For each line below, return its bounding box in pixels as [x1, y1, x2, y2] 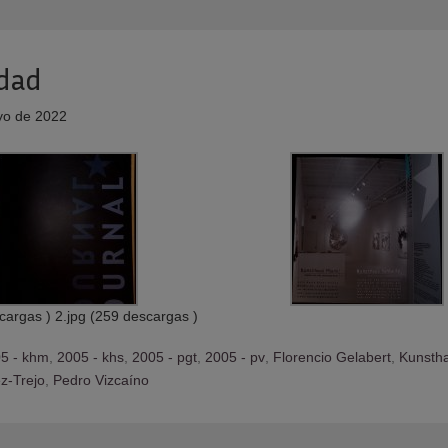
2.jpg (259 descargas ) [54, 308, 198, 324]
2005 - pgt [131, 349, 197, 365]
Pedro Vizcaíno [52, 372, 149, 388]
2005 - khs [56, 349, 124, 365]
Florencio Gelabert [272, 349, 391, 365]
